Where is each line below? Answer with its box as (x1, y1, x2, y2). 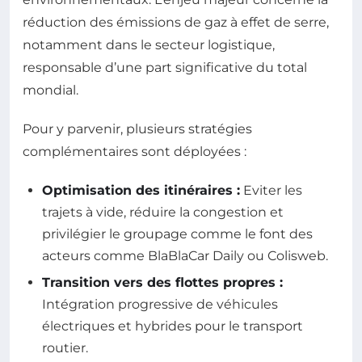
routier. (42, 339, 88, 356)
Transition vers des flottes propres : (42, 274, 283, 290)
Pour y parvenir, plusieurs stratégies (23, 120, 252, 137)
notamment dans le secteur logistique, (23, 36, 275, 53)
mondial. (23, 82, 78, 98)
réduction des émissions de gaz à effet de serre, (23, 14, 329, 30)
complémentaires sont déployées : (23, 143, 246, 159)
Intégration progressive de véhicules (42, 296, 278, 312)
